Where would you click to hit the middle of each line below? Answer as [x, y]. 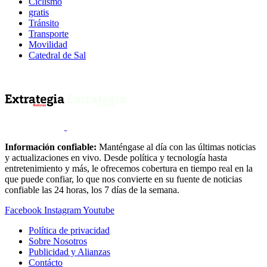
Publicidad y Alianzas [69, 252]
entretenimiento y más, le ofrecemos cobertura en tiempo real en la [129, 168]
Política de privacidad [69, 230]
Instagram [63, 210]
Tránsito [44, 23]
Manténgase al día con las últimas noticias [177, 147]
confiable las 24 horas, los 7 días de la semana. [92, 190]
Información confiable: [52, 147]
